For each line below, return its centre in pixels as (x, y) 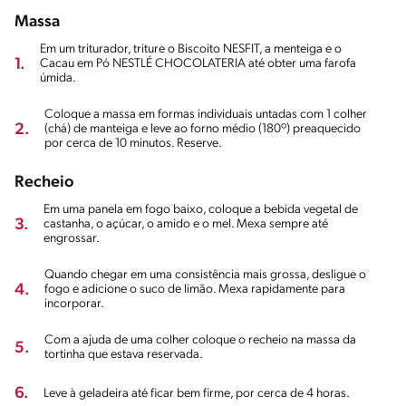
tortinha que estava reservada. (124, 355)
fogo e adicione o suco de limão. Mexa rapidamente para (195, 290)
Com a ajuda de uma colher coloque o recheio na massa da (200, 341)
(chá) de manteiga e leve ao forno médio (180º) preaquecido (203, 130)
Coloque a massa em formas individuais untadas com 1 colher (206, 115)
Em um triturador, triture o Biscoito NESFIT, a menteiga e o (191, 50)
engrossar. (72, 239)
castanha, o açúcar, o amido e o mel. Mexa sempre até (186, 225)
